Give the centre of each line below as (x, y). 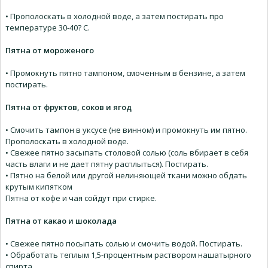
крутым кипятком (39, 187)
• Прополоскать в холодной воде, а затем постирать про (115, 16)
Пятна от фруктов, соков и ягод (68, 107)
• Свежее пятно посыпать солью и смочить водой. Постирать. (124, 244)
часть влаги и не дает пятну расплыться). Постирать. (107, 164)
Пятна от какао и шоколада (61, 221)
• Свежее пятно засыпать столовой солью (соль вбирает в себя (127, 153)
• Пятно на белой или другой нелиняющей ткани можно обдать (126, 176)
